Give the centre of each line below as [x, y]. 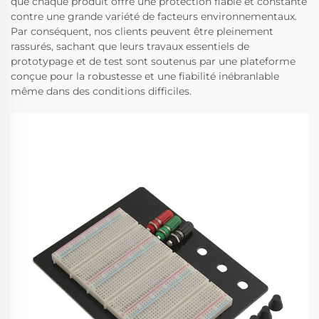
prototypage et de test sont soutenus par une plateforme [153, 62]
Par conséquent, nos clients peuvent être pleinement [142, 32]
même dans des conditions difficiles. [101, 91]
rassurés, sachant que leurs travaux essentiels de [130, 47]
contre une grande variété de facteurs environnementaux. [154, 17]
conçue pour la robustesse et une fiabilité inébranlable [145, 77]
